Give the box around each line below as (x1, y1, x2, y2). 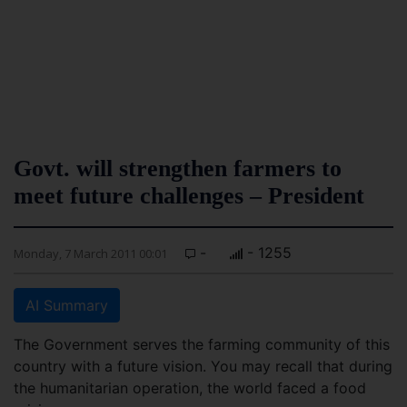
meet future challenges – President (14, 183, 364, 209)
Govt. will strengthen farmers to (14, 155, 342, 182)
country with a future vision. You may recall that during (14, 357, 392, 375)
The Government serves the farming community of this (14, 335, 390, 353)
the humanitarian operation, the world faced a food (14, 379, 366, 397)
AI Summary (25, 296, 108, 314)
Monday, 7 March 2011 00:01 (14, 245, 167, 262)
